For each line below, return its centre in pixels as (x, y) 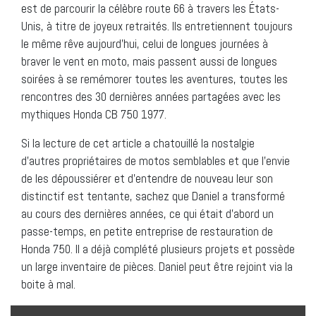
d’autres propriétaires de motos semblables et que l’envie (156, 160)
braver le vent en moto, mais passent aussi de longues (149, 61)
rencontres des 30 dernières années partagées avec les (151, 96)
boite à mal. (48, 284)
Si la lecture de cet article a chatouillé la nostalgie (138, 143)
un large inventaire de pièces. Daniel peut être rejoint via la (157, 266)
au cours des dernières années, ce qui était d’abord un (147, 213)
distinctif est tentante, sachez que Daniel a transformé (153, 196)
